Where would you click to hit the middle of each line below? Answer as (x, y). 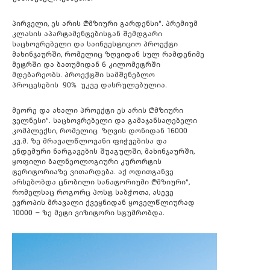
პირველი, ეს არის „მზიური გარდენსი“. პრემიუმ (105, 24)
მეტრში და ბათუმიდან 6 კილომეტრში (86, 65)
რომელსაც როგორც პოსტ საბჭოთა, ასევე (93, 193)
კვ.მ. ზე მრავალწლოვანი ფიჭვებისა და (89, 141)
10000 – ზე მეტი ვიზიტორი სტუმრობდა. (88, 213)
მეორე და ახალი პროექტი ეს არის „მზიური (98, 111)
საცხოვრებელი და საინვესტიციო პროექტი (96, 44)
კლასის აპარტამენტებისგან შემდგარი (87, 34)
